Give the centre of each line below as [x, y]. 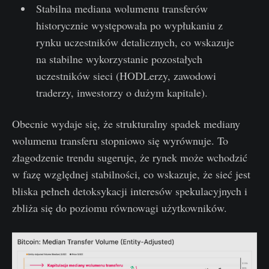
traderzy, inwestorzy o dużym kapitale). [122, 93]
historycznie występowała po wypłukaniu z [129, 26]
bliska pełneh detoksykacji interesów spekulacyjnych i [130, 191]
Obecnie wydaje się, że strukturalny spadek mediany [126, 124]
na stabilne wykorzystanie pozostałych [119, 59]
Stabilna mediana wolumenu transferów [122, 9]
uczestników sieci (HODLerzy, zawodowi [126, 76]
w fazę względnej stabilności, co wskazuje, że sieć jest [131, 174]
